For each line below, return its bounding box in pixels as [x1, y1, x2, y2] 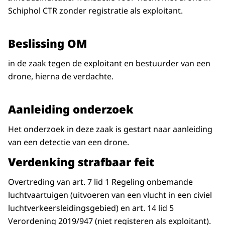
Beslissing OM [8, 36, 87, 51]
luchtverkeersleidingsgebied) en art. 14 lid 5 [8, 202, 174, 214]
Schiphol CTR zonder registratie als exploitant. [8, 5, 185, 17]
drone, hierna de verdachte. [8, 71, 114, 82]
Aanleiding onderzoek [8, 101, 134, 117]
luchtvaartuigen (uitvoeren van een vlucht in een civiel [8, 189, 212, 201]
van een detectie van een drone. [8, 137, 129, 148]
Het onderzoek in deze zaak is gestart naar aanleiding [8, 124, 212, 135]
